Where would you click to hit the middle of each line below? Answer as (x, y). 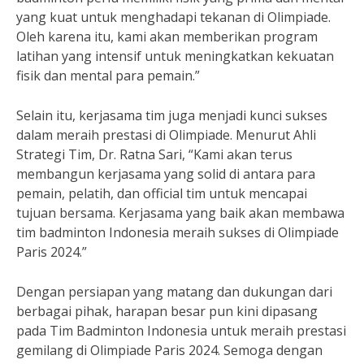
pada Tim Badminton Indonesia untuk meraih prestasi (181, 331)
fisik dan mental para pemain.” (108, 76)
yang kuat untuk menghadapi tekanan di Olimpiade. (173, 17)
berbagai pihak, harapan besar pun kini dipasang (167, 311)
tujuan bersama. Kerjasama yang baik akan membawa (180, 213)
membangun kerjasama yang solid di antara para (166, 174)
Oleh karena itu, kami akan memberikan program (167, 37)
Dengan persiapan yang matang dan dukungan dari (174, 292)
